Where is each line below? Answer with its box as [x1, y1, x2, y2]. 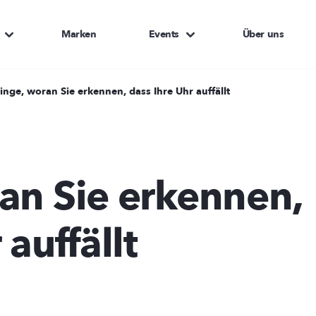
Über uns [242, 27, 284, 41]
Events [148, 27, 179, 41]
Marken [61, 27, 97, 41]
